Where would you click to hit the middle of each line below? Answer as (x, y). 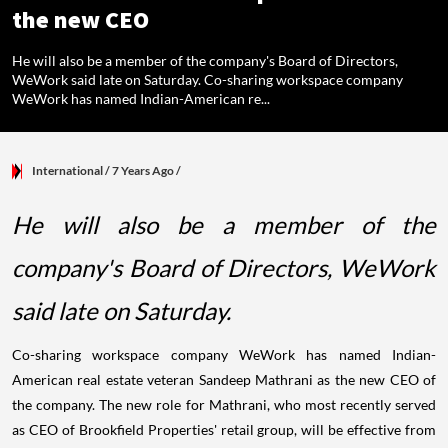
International (67, 170)
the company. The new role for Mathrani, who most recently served (224, 404)
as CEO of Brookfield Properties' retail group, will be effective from (224, 429)
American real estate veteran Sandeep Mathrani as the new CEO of (224, 379)
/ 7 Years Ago (139, 170)
